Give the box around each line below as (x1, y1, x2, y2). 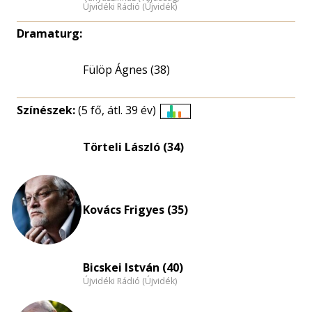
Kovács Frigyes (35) (83, 202, 188, 217)
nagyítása (174, 150, 226, 166)
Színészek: (17, 102, 78, 118)
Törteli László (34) (83, 139, 184, 155)
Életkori (174, 116, 215, 132)
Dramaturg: (17, 26, 82, 41)
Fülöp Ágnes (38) (83, 62, 170, 77)
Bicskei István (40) (83, 259, 183, 275)
